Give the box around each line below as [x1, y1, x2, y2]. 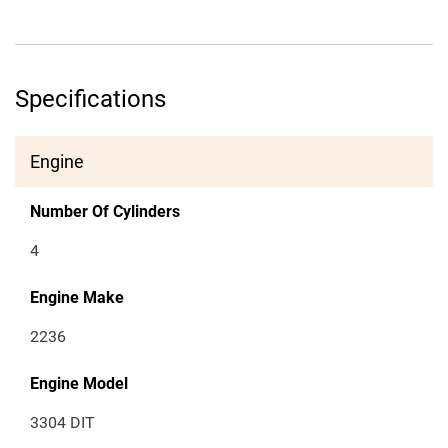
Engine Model [30, 374, 128, 394]
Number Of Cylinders [30, 202, 180, 222]
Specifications [15, 85, 166, 114]
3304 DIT [30, 413, 95, 433]
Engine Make [30, 288, 124, 308]
